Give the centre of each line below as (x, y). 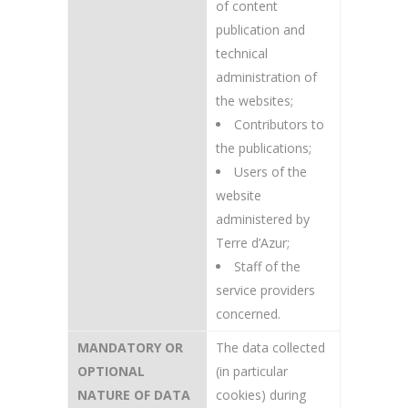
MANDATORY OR (130, 347)
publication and (260, 30)
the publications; (264, 148)
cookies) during (261, 395)
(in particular (252, 371)
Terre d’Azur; (253, 243)
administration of (266, 77)
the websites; (255, 101)
